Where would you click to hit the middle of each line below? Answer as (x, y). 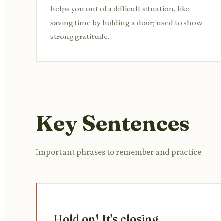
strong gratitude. (80, 36)
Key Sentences (113, 123)
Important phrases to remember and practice (118, 152)
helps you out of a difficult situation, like (120, 8)
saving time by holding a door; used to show (127, 22)
